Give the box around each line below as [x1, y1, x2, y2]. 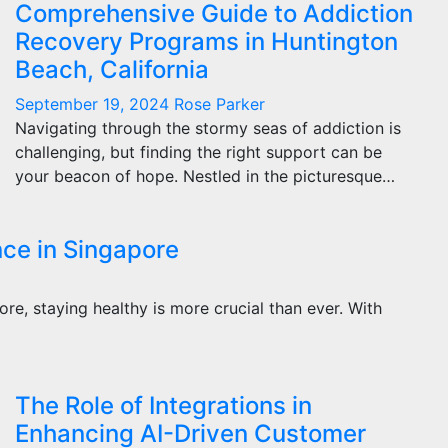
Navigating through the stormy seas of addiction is [15, 118, 401, 138]
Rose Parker [174, 94, 265, 114]
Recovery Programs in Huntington [15, 27, 398, 56]
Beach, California [15, 55, 209, 84]
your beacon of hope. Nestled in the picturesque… [15, 166, 395, 186]
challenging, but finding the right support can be [15, 142, 382, 162]
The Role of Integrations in [15, 391, 312, 420]
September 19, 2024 [15, 94, 174, 114]
